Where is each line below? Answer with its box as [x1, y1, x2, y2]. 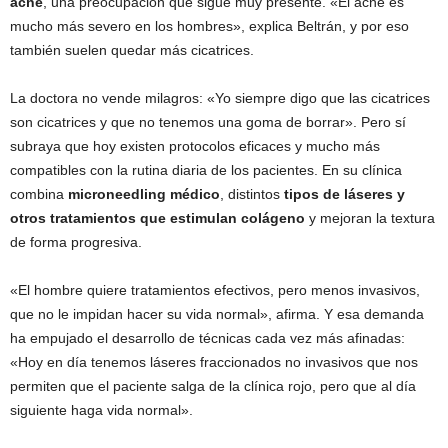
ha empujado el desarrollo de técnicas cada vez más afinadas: [10, 330, 405, 346]
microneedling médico [68, 186, 220, 202]
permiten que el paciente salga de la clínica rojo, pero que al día [10, 378, 416, 394]
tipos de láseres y [284, 186, 405, 202]
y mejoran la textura [305, 210, 435, 226]
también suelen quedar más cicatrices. [10, 42, 254, 58]
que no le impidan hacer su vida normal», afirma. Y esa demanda [10, 306, 424, 322]
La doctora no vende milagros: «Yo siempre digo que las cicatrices [10, 90, 430, 106]
